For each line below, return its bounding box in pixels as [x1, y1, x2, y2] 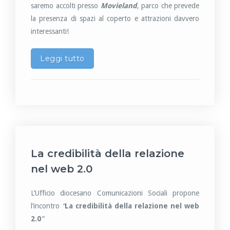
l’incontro [31, 202, 62, 210]
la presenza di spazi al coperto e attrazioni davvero [31, 14, 199, 23]
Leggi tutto [40, 54, 85, 63]
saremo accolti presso [31, 2, 101, 10]
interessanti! [31, 27, 69, 35]
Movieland [100, 2, 137, 10]
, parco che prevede [137, 2, 199, 10]
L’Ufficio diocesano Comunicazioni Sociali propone [31, 189, 199, 197]
